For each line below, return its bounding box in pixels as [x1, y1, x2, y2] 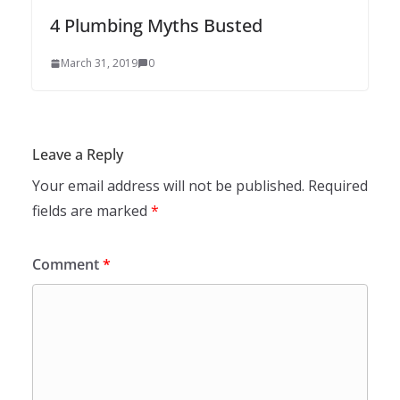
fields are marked [32, 200, 151, 221]
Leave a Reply [32, 144, 123, 164]
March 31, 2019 [61, 54, 137, 71]
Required [308, 175, 368, 196]
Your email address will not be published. [32, 175, 304, 196]
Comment [32, 254, 103, 274]
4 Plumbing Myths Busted [50, 12, 262, 37]
